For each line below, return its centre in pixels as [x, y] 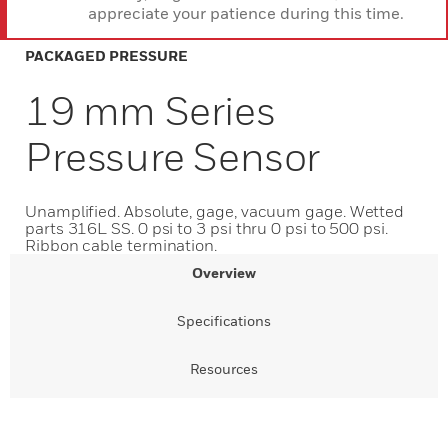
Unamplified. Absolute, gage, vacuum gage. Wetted [215, 211]
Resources [224, 368]
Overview [224, 272]
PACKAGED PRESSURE [106, 55]
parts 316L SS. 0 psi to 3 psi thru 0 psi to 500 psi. [206, 228]
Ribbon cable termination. [121, 245]
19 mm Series [150, 110]
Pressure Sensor [173, 156]
